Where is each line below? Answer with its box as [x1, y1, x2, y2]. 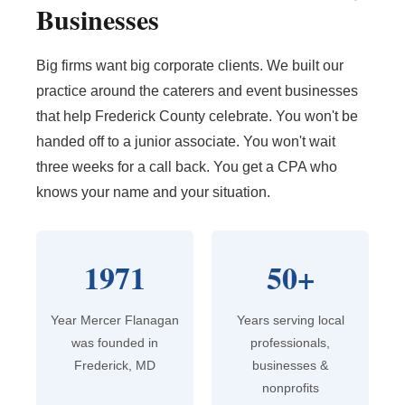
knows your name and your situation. [36, 184, 270, 201]
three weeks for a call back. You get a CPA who [36, 159, 337, 175]
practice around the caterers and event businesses [36, 83, 358, 99]
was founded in [71, 335, 158, 351]
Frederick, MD [74, 358, 155, 373]
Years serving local [236, 313, 344, 328]
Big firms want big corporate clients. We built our [36, 58, 344, 74]
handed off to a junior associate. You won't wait [36, 134, 335, 150]
